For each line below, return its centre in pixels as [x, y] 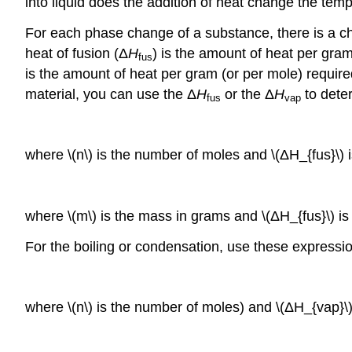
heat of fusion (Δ [77, 53]
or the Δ [247, 94]
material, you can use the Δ [111, 94]
